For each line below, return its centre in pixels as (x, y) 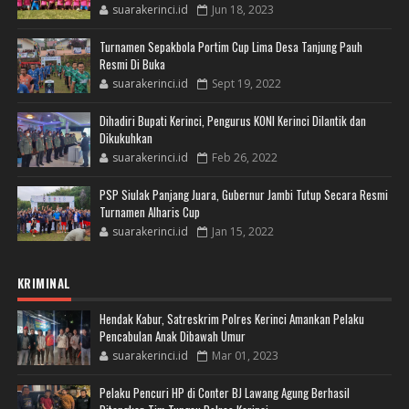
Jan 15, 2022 (242, 232)
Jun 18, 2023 (242, 10)
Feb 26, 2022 (244, 158)
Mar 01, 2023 (245, 356)
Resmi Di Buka (132, 64)
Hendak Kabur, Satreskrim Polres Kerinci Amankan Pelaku (231, 319)
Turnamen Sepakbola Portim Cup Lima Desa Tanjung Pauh (231, 47)
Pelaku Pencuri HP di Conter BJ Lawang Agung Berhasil (224, 393)
